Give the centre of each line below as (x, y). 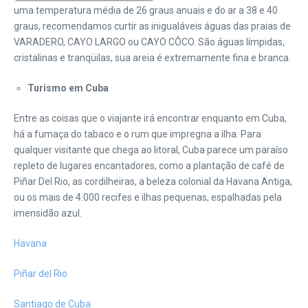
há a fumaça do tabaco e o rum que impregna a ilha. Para (137, 134)
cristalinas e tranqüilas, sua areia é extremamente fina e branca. (152, 58)
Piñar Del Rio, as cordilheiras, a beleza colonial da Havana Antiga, (153, 181)
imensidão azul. (48, 213)
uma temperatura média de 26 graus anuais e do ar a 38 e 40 (146, 10)
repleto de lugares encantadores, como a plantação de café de (149, 166)
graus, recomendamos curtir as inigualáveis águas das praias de (152, 26)
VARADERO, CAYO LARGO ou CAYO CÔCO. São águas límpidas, (149, 42)
